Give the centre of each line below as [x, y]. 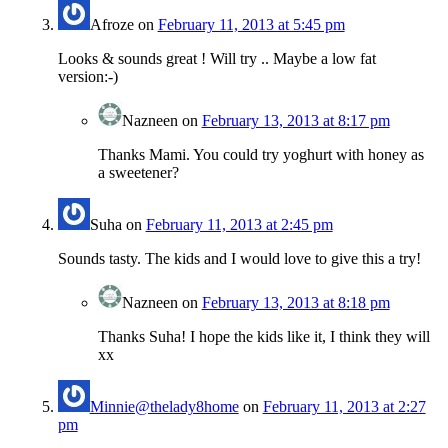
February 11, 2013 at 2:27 [344, 407]
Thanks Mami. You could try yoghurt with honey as [260, 155]
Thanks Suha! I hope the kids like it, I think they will [263, 337]
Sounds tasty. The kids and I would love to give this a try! [239, 259]
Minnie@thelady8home [164, 407]
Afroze [111, 25]
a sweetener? [138, 173]
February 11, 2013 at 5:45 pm [251, 25]
